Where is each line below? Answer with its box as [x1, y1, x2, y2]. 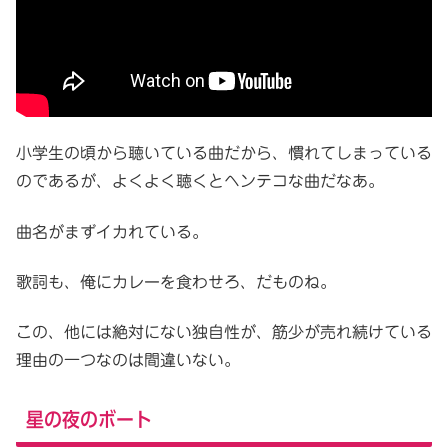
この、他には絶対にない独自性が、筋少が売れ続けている [16, 324, 432, 341]
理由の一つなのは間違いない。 [16, 352, 240, 369]
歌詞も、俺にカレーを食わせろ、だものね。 [16, 274, 336, 291]
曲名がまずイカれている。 [16, 223, 208, 240]
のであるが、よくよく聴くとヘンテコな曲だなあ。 [16, 173, 384, 190]
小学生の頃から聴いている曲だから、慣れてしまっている [16, 145, 432, 162]
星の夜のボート [26, 408, 152, 429]
